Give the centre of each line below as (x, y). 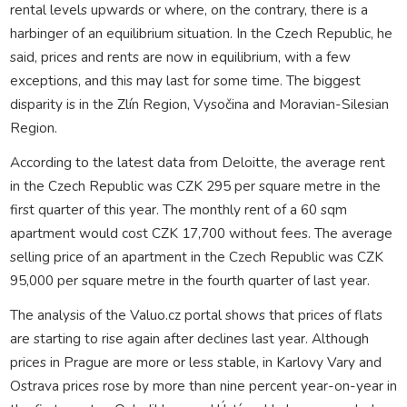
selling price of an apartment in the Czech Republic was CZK (196, 256)
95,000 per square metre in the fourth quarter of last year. (189, 280)
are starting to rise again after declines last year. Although (189, 338)
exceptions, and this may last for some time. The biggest (185, 80)
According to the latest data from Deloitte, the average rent (197, 162)
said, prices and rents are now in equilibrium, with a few (180, 56)
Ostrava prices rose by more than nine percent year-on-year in (203, 385)
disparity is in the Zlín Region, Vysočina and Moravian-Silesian (199, 104)
